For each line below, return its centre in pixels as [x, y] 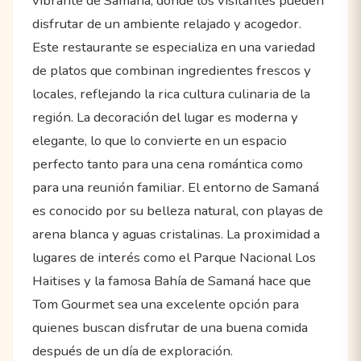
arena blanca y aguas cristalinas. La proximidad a [176, 234]
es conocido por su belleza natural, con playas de [178, 211]
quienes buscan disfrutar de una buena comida [170, 328]
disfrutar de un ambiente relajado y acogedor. [167, 24]
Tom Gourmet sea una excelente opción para [166, 305]
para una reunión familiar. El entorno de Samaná [176, 188]
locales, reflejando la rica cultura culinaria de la [171, 94]
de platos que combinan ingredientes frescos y [172, 71]
